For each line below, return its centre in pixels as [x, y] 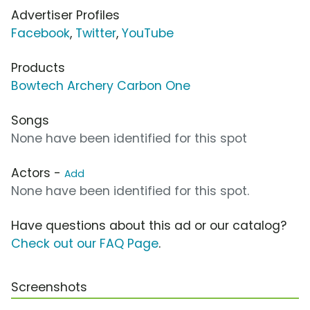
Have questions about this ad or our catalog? [149, 225]
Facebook [40, 33]
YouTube [148, 33]
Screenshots [49, 287]
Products [38, 67]
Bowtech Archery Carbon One [101, 85]
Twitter [96, 33]
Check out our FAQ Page [85, 243]
